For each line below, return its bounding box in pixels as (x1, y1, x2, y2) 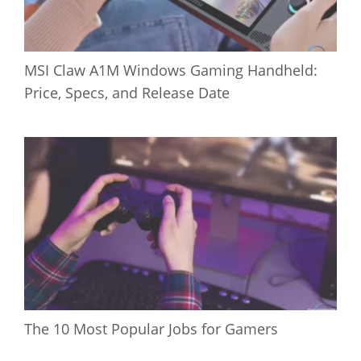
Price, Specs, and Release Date (24, 82, 230, 102)
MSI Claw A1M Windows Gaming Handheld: (24, 60, 317, 80)
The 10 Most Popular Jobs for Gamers (24, 318, 278, 338)
